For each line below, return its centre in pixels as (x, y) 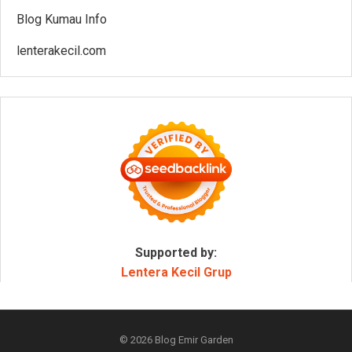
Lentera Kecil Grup (176, 272)
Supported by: (176, 252)
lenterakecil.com (61, 50)
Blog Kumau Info (62, 19)
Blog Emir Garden (194, 339)
